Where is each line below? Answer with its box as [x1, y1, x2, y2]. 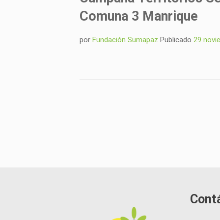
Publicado [160, 35, 192, 44]
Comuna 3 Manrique [79, 8, 198, 24]
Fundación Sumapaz [92, 35, 158, 44]
